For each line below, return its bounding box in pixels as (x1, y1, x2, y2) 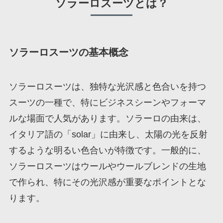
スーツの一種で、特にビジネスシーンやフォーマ (8, 97, 206, 108)
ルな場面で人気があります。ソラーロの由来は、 (8, 113, 206, 123)
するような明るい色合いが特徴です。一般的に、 (8, 145, 206, 155)
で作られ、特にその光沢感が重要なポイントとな (8, 177, 206, 187)
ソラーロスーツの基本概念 (8, 46, 128, 58)
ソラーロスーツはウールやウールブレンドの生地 (8, 161, 206, 171)
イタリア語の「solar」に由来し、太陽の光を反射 (8, 129, 208, 139)
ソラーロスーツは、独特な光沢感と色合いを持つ (8, 81, 206, 92)
